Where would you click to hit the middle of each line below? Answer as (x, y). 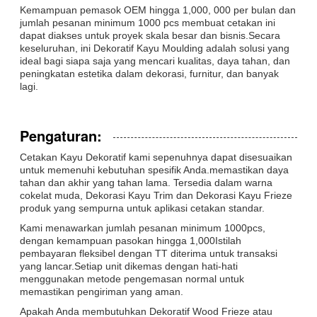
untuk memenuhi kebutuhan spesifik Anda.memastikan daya (154, 169)
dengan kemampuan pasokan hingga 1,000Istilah (131, 240)
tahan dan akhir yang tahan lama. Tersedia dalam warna (146, 182)
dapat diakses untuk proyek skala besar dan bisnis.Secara (150, 35)
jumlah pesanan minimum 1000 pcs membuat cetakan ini (148, 22)
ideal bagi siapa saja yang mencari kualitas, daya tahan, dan (155, 60)
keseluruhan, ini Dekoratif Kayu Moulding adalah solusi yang (155, 48)
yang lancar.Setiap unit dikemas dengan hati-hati (129, 266)
